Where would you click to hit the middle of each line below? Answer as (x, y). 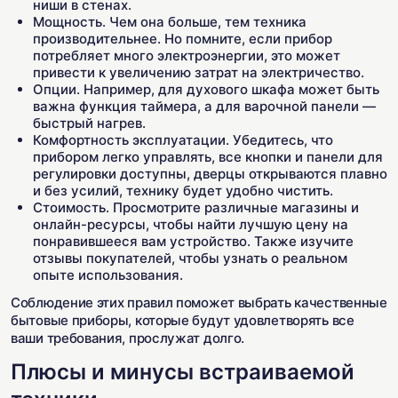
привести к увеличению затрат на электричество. (199, 72)
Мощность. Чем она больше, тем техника (170, 22)
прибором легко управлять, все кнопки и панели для (208, 157)
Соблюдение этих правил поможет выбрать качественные (199, 302)
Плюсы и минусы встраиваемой (183, 372)
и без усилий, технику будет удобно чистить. (183, 191)
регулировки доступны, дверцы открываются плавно (210, 174)
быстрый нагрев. (89, 123)
